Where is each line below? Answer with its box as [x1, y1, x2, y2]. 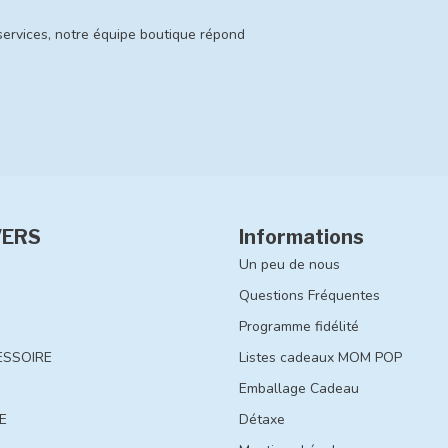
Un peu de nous [239, 254, 340, 274]
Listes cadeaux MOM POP [239, 347, 402, 367]
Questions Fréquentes [239, 285, 380, 305]
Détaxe [239, 409, 285, 429]
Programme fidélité [239, 316, 359, 336]
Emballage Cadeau [239, 378, 359, 398]
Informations [239, 224, 364, 249]
